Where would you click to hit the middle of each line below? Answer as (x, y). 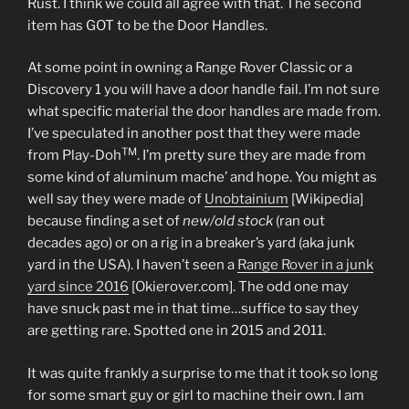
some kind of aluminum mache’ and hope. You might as (202, 178)
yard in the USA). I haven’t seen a (132, 265)
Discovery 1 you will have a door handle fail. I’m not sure (204, 90)
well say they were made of (116, 199)
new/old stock (228, 221)
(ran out (299, 221)
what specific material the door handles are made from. (204, 112)
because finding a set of (105, 221)
